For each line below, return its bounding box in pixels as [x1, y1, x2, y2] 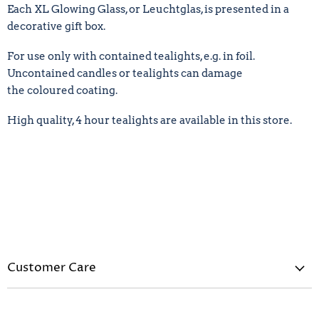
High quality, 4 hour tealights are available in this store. [7, 113, 292, 127]
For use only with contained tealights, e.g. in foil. [7, 49, 255, 63]
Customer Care [7, 260, 96, 276]
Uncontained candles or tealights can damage [7, 66, 243, 80]
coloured [27, 83, 74, 97]
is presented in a [204, 2, 289, 16]
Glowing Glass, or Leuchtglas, [51, 2, 204, 16]
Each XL [7, 2, 51, 16]
